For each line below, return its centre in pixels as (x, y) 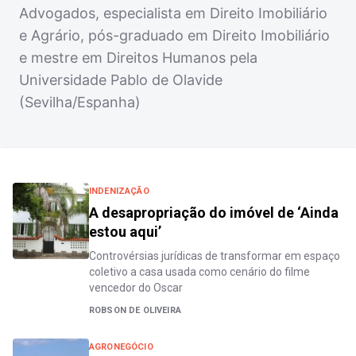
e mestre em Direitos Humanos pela (138, 58)
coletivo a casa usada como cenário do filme (199, 272)
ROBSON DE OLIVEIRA (135, 310)
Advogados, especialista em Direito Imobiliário (173, 13)
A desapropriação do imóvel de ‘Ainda (214, 213)
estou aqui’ (125, 232)
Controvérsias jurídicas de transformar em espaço (215, 256)
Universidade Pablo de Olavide (121, 80)
